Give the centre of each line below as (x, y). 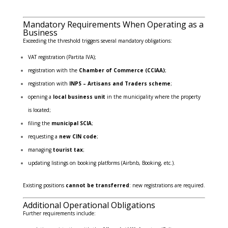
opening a (40, 97)
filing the (39, 123)
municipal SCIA (71, 123)
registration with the (53, 70)
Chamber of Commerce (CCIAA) (122, 70)
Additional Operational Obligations (89, 205)
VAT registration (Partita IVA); (62, 57)
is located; (39, 110)
